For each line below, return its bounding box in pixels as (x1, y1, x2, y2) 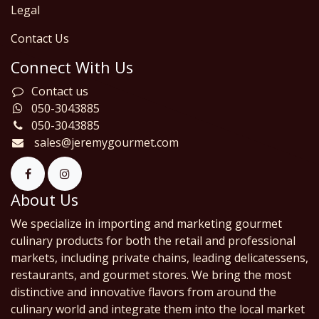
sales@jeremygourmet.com (33, 135, 179, 151)
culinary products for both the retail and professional (11, 233, 296, 249)
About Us (11, 189, 78, 211)
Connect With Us (11, 57, 133, 78)
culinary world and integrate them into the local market (11, 301, 305, 318)
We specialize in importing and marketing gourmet (11, 216, 282, 232)
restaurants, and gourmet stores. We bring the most (11, 267, 291, 283)
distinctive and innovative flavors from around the (11, 284, 276, 300)
